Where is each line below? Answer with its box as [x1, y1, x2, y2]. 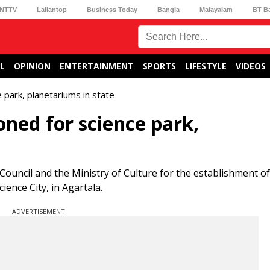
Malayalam [199, 5, 233, 13]
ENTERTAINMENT [60, 60, 134, 72]
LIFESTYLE [185, 60, 227, 72]
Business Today [86, 5, 137, 13]
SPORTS [143, 60, 176, 72]
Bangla [157, 5, 180, 13]
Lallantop [36, 5, 67, 13]
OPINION [14, 60, 51, 72]
